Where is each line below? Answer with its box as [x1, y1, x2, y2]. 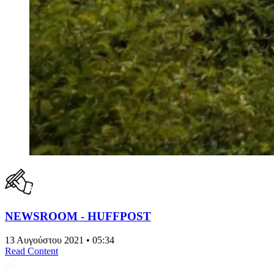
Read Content [5, 245, 58, 256]
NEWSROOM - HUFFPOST [5, 209, 151, 223]
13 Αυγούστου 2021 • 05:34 [5, 234, 114, 245]
